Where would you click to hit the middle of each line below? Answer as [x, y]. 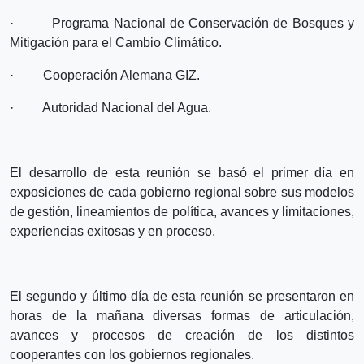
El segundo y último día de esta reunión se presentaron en [182, 296]
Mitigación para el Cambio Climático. [116, 42]
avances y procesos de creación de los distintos [182, 335]
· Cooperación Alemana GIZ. [105, 75]
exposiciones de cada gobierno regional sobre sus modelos [182, 192]
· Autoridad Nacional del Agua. [110, 107]
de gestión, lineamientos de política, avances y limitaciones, [182, 211]
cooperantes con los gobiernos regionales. [132, 354]
